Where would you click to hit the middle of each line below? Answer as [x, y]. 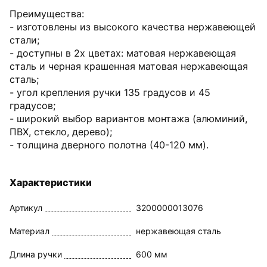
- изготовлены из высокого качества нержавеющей [133, 27]
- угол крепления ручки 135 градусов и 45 [110, 92]
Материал [30, 231]
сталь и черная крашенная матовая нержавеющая [129, 66]
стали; [24, 40]
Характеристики [51, 182]
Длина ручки [36, 254]
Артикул [26, 208]
